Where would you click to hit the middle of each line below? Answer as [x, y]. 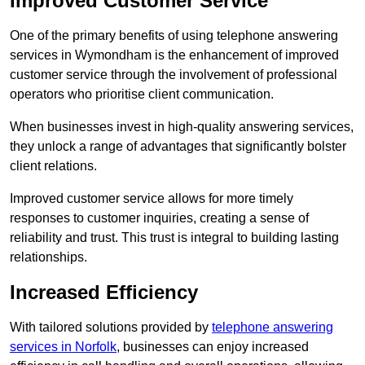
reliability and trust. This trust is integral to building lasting [174, 238]
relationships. [48, 257]
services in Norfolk [63, 347]
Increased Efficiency [104, 292]
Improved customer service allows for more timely [152, 199]
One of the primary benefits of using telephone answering [174, 36]
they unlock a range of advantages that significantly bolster [178, 147]
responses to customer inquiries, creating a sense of [159, 218]
